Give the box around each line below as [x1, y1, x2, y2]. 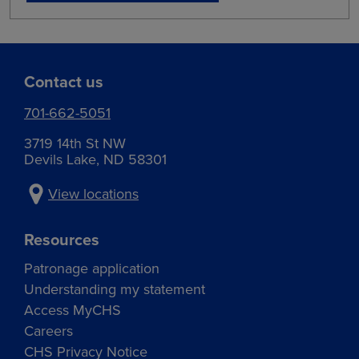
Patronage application [24, 258, 159, 279]
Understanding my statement [24, 279, 205, 300]
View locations [48, 184, 139, 204]
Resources [24, 228, 99, 251]
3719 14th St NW [24, 133, 126, 154]
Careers [24, 321, 73, 341]
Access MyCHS [24, 300, 121, 321]
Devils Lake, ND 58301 [24, 149, 167, 170]
